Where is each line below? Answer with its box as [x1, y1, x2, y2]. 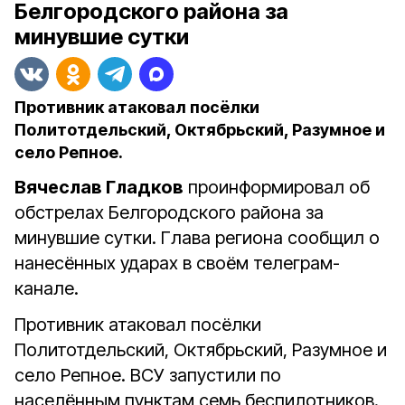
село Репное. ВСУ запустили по [14, 364, 281, 386]
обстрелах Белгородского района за [14, 202, 324, 223]
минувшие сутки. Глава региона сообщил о [14, 227, 380, 249]
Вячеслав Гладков [14, 176, 184, 198]
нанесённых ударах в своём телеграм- [14, 252, 340, 274]
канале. [14, 278, 79, 299]
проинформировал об [184, 176, 370, 198]
